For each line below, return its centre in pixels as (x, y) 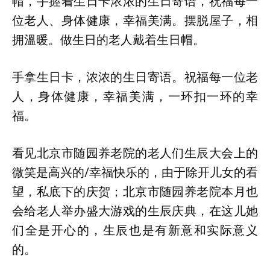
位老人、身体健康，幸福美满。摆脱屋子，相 (135, 20)
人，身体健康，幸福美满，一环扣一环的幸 (135, 96)
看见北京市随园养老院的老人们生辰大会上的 (135, 153)
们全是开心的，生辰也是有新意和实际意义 (135, 230)
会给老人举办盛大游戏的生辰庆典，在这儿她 (135, 211)
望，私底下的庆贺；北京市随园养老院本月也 (135, 192)
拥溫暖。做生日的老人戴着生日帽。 (108, 40)
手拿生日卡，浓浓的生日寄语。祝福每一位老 (135, 77)
